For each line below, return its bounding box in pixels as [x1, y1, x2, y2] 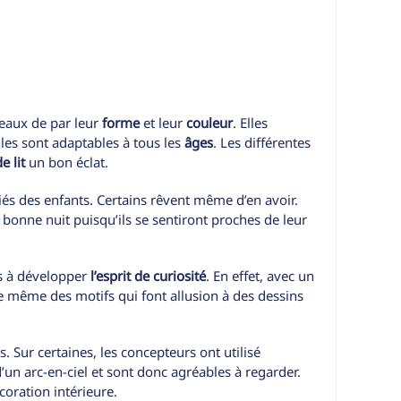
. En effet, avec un [206, 267, 314, 285]
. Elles [233, 114, 268, 132]
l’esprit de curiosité [90, 267, 206, 285]
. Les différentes [213, 133, 311, 152]
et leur [140, 114, 186, 132]
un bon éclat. [25, 153, 108, 172]
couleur [186, 114, 233, 132]
